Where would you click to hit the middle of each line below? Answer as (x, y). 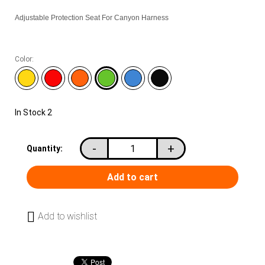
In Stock (30, 113)
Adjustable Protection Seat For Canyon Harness (92, 18)
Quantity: (45, 149)
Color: (24, 59)
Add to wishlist (67, 216)
